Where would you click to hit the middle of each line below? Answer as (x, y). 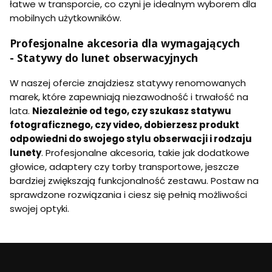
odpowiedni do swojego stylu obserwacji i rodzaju (131, 138)
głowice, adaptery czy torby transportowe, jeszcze (124, 166)
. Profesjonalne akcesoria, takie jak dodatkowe (145, 152)
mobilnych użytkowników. (66, 18)
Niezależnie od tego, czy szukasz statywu (132, 110)
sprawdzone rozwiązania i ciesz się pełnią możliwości (128, 194)
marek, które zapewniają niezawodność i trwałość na (129, 97)
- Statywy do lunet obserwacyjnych (104, 57)
